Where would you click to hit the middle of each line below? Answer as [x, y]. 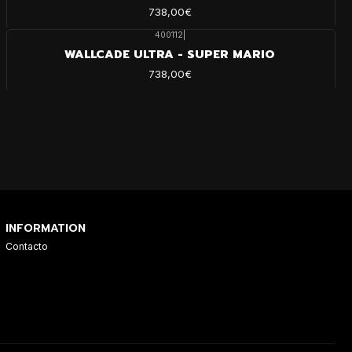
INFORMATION [46, 228]
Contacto [27, 246]
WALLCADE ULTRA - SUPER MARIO [170, 54]
